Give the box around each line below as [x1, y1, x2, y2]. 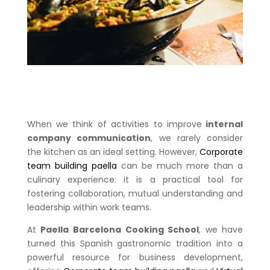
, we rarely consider [151, 131, 243, 144]
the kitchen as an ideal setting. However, [27, 145, 200, 158]
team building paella [27, 159, 117, 172]
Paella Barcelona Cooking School [40, 223, 199, 236]
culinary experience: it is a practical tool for [27, 173, 243, 186]
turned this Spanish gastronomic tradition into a [27, 237, 243, 250]
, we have [199, 223, 243, 236]
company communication [27, 131, 151, 144]
